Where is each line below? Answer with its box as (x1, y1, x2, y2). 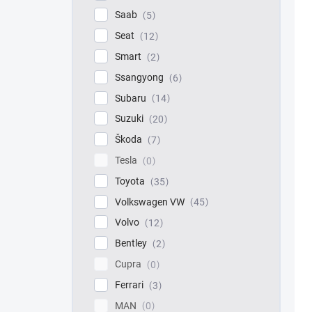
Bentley (115, 237, 149, 249)
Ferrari (115, 279, 146, 290)
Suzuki (115, 113, 146, 125)
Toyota (115, 175, 147, 187)
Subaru (115, 92, 148, 104)
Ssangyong (115, 71, 166, 83)
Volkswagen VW (115, 196, 187, 208)
